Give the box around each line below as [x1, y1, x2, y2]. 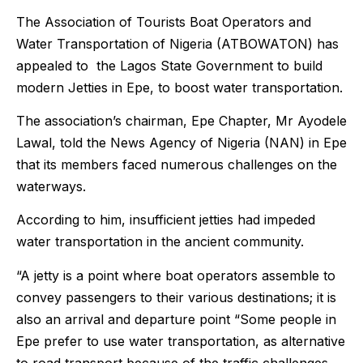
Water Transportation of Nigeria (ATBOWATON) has [16, 35, 339, 52]
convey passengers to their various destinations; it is [16, 288, 336, 305]
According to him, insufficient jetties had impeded [16, 211, 315, 228]
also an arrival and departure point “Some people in [16, 310, 336, 327]
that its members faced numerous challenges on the [16, 156, 337, 173]
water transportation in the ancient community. [16, 233, 304, 250]
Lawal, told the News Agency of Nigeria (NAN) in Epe [16, 135, 347, 152]
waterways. [16, 178, 86, 195]
